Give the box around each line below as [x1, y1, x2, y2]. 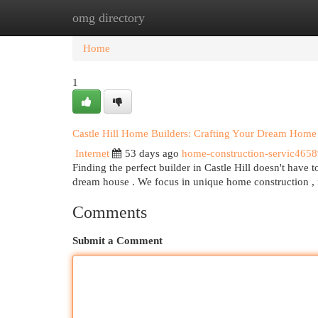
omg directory [72, 11, 145, 25]
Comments [72, 203, 147, 221]
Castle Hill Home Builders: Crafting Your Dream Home [72, 128, 317, 139]
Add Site [241, 12, 279, 23]
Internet [75, 148, 109, 159]
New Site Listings [142, 12, 219, 23]
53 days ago [125, 148, 179, 159]
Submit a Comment [72, 235, 163, 246]
